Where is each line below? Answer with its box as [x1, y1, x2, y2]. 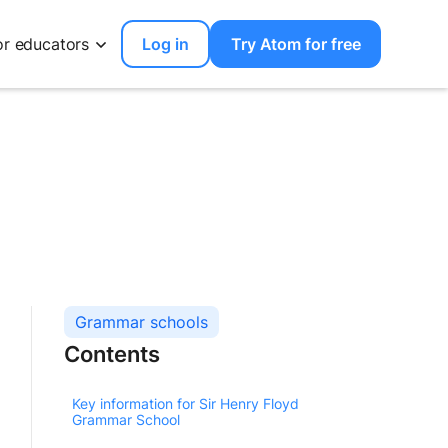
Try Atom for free [230, 34, 361, 54]
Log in [142, 34, 190, 54]
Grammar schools [75, 311, 209, 332]
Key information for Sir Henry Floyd [72, 394, 299, 412]
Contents [64, 339, 160, 367]
